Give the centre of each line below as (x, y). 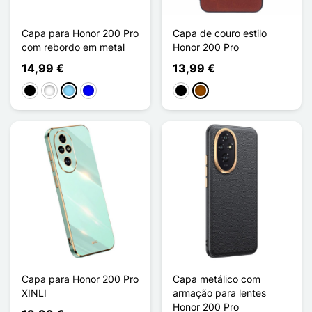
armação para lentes (219, 292)
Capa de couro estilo (220, 33)
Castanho (216, 91)
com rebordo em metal (73, 47)
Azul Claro (86, 91)
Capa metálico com (217, 279)
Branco (59, 91)
